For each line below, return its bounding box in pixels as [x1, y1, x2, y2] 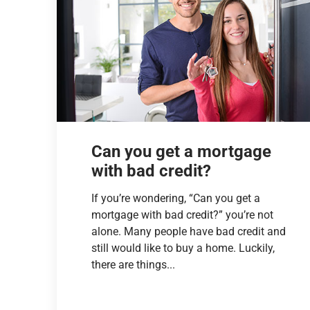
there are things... [91, 257, 176, 271]
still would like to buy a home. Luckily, [91, 241, 275, 255]
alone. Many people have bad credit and [91, 224, 286, 238]
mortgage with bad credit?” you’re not [91, 208, 274, 221]
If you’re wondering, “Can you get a [91, 191, 261, 205]
